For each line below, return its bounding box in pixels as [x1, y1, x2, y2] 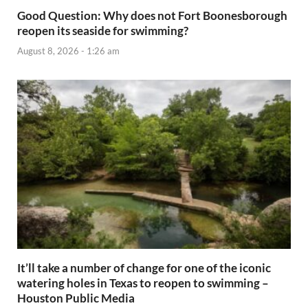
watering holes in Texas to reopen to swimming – [17, 275, 269, 290]
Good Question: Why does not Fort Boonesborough [17, 8, 287, 23]
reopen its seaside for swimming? [17, 23, 188, 38]
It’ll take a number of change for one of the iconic [17, 260, 271, 275]
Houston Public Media [17, 290, 135, 305]
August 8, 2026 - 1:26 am [17, 45, 120, 56]
